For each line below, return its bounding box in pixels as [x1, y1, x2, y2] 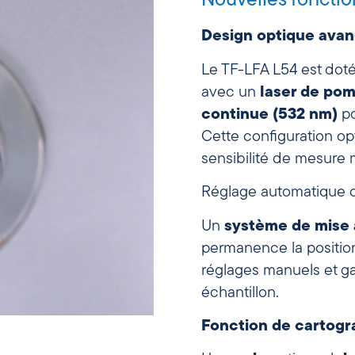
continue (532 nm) [201, 106, 338, 123]
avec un [201, 84, 260, 101]
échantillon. [201, 284, 279, 301]
